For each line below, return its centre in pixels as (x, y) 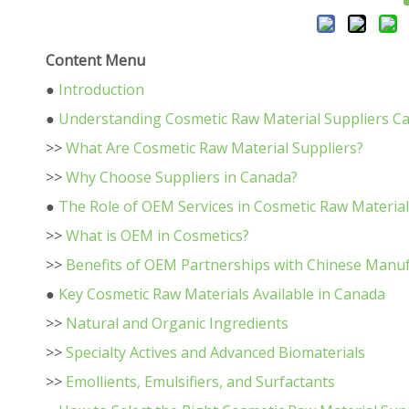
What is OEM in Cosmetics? (157, 236)
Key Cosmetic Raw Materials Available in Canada (222, 294)
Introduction (101, 89)
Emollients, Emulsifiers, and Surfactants (200, 382)
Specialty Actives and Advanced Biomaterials (215, 352)
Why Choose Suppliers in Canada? (182, 177)
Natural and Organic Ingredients (177, 323)
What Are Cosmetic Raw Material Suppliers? (215, 148)
